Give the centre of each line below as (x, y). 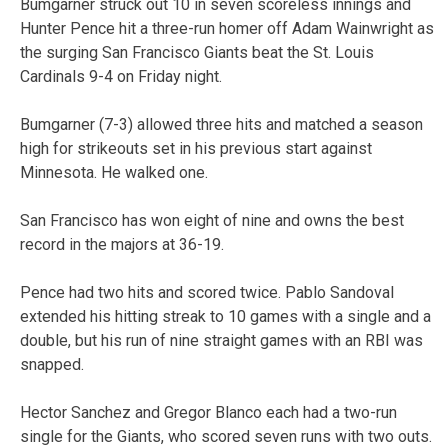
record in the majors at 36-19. (122, 244)
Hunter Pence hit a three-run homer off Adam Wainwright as (227, 28)
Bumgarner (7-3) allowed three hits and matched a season (221, 124)
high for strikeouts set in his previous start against (196, 148)
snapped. (52, 364)
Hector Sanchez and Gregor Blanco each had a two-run (208, 412)
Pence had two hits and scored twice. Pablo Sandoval (207, 292)
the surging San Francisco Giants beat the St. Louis (197, 52)
